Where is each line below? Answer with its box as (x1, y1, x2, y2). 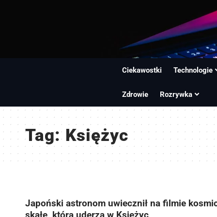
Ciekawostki (122, 66, 162, 75)
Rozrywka (160, 90, 193, 99)
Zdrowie (122, 90, 149, 99)
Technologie (173, 66, 213, 75)
